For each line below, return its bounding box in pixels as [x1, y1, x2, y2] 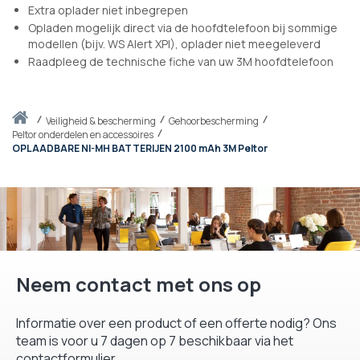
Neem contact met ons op [16, 270, 261, 297]
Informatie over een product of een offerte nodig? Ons [16, 313, 337, 332]
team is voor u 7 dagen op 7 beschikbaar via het [16, 331, 293, 350]
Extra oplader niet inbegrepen [28, 2, 188, 18]
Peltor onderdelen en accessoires [12, 128, 153, 142]
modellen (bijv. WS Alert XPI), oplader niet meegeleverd [28, 36, 321, 52]
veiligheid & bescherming [51, 114, 156, 129]
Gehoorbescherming [169, 114, 259, 129]
